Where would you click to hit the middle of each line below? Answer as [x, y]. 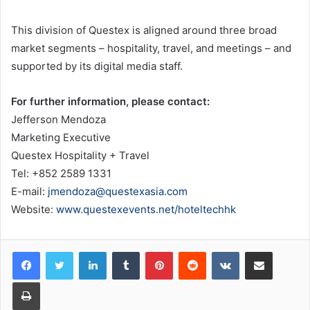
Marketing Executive [61, 138]
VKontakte [261, 252]
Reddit [219, 252]
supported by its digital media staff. [97, 66]
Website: [34, 210]
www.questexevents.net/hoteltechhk [146, 210]
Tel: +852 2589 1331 [61, 174]
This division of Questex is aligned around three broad [144, 30]
